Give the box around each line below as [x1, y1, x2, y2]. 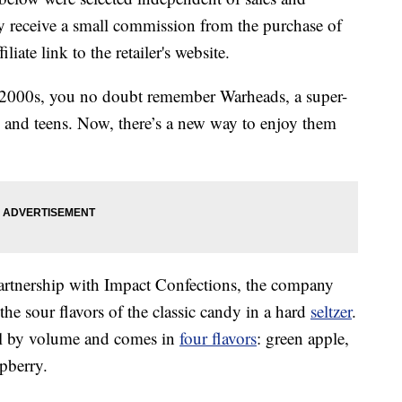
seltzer [310, 300, 352, 323]
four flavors [179, 327, 257, 350]
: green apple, [257, 327, 349, 350]
